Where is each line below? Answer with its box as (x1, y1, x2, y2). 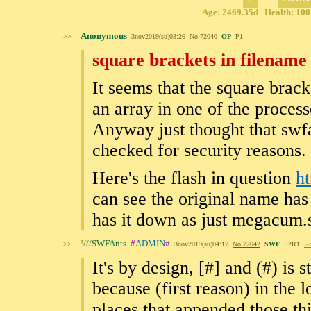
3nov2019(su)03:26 (127, 33, 190, 40)
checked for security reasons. (92, 140, 306, 160)
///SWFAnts (83, 238, 126, 249)
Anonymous (81, 31, 127, 41)
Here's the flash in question (92, 168, 296, 188)
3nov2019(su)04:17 (170, 240, 233, 248)
